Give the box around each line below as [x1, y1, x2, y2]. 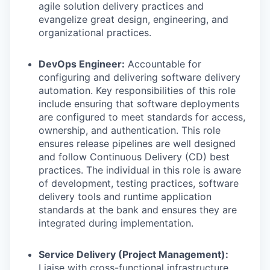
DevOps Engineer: [39, 58, 125, 70]
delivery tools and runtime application [39, 190, 212, 202]
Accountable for [125, 58, 201, 70]
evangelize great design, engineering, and [39, 13, 228, 25]
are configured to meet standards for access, [39, 111, 245, 123]
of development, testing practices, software [39, 177, 239, 189]
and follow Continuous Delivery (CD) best [39, 151, 230, 163]
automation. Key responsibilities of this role [39, 84, 236, 96]
